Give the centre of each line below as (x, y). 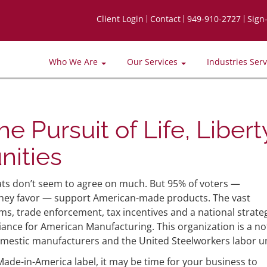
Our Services (153, 62)
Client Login (120, 19)
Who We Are (74, 62)
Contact (165, 19)
